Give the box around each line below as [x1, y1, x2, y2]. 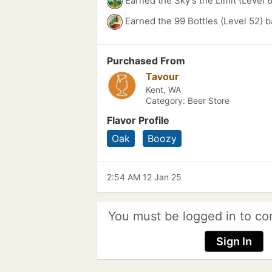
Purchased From [107, 55, 185, 67]
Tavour [146, 70, 178, 83]
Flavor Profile [107, 114, 169, 126]
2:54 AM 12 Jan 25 [107, 172, 182, 182]
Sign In [216, 235, 252, 248]
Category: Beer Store [146, 95, 229, 106]
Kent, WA [146, 84, 181, 95]
